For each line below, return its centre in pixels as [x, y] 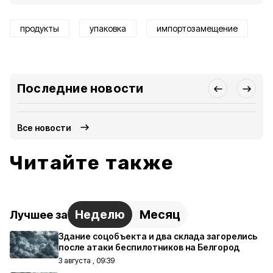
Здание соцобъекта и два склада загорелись [158, 236]
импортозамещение [197, 28]
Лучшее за [39, 214]
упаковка [108, 28]
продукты [40, 28]
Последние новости [80, 88]
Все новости [44, 127]
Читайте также [92, 163]
